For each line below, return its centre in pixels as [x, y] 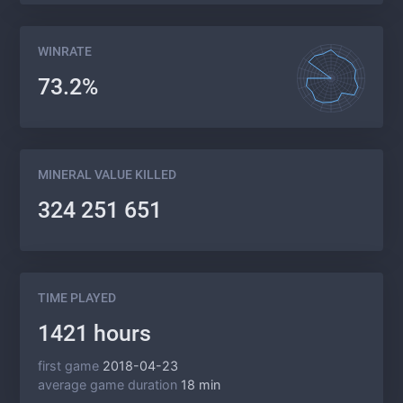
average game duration [107, 385]
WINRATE [65, 52]
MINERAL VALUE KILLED [107, 175]
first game [68, 366]
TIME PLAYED [77, 298]
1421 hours [94, 333]
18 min [201, 385]
